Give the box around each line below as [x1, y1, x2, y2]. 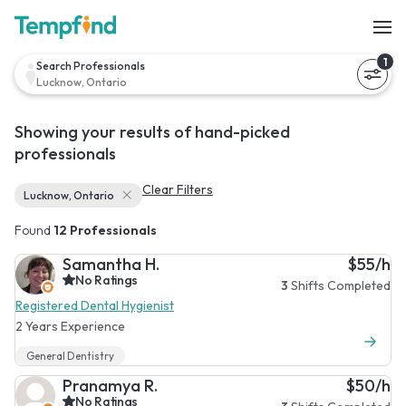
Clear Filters [141, 181, 213, 198]
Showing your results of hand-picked [14, 121, 290, 142]
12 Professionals [53, 221, 157, 238]
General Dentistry [26, 348, 114, 362]
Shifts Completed [288, 276, 391, 294]
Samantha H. [63, 253, 159, 275]
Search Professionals [36, 59, 145, 72]
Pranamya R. [63, 374, 158, 396]
